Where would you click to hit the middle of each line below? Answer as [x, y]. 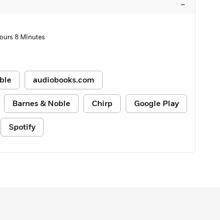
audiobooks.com [64, 80]
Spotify [22, 127]
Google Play [156, 104]
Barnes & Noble [41, 104]
